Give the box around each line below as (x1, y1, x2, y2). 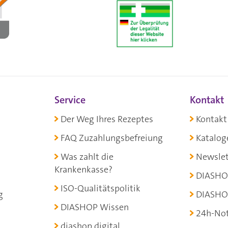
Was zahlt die (61, 150, 114, 163)
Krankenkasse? (54, 163, 113, 176)
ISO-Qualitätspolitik (61, 182, 141, 194)
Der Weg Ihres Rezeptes (61, 112, 154, 125)
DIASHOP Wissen (61, 201, 129, 213)
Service (54, 93, 86, 106)
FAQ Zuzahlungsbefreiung (61, 131, 163, 144)
